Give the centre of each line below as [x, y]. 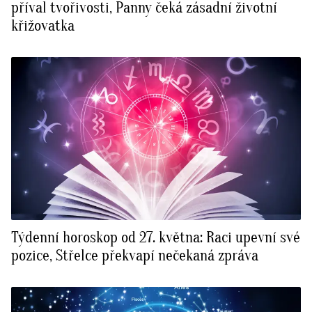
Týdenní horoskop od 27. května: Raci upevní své [156, 238]
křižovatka [43, 26]
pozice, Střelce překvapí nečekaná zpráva [135, 256]
